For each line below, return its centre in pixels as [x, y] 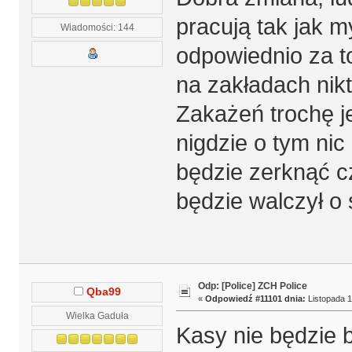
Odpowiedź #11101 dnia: [255, 298]
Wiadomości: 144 [97, 27]
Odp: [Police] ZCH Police [252, 286]
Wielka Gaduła [97, 315]
